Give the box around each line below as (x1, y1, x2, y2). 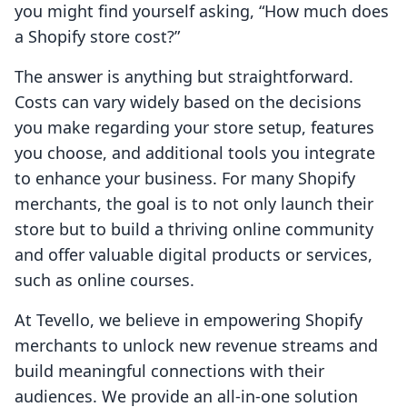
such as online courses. (15, 269, 194, 292)
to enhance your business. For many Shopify (15, 167, 355, 190)
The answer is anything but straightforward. (15, 65, 353, 88)
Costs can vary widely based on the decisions (15, 91, 362, 114)
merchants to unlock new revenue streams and (15, 334, 378, 357)
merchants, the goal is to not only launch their (15, 193, 373, 215)
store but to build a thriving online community (15, 218, 373, 241)
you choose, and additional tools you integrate (15, 142, 375, 164)
